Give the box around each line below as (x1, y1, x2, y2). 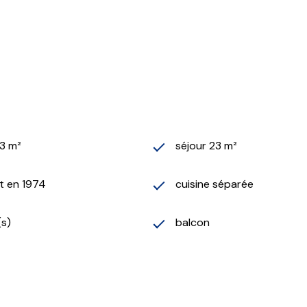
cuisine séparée (175, 176, 254, 191)
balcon (175, 214, 210, 230)
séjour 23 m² (175, 138, 237, 153)
